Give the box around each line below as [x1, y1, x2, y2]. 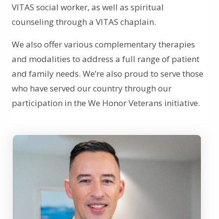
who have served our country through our [12, 83, 172, 94]
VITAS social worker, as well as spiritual [12, 1, 164, 13]
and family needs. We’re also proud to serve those [12, 68, 203, 79]
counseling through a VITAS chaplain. [12, 16, 156, 27]
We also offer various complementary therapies [12, 39, 195, 50]
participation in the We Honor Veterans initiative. [12, 97, 202, 109]
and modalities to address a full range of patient [12, 53, 199, 65]
